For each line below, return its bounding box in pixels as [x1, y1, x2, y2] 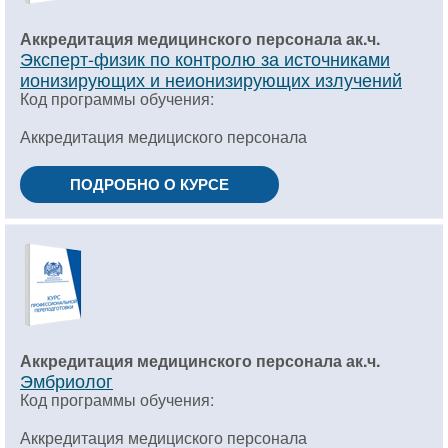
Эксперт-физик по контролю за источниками [20, 45, 390, 71]
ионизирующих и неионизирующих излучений [20, 66, 402, 92]
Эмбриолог [20, 367, 113, 393]
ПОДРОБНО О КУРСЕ [70, 173, 229, 195]
